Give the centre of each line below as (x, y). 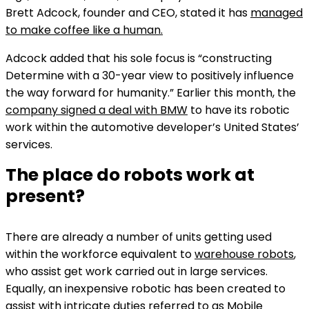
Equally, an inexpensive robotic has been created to (146, 289)
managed (277, 13)
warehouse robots (244, 254)
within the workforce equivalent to (100, 254)
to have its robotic (239, 110)
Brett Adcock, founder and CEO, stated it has (128, 13)
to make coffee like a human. (84, 30)
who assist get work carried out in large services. (137, 271)
